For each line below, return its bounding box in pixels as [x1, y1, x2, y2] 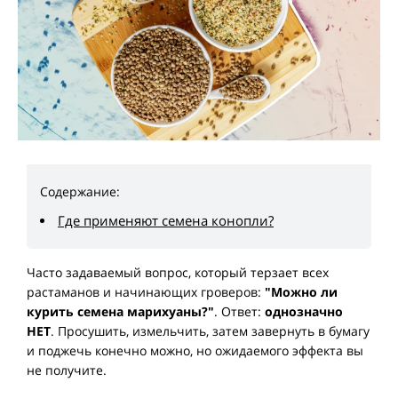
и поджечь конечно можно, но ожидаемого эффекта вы [27, 342, 363, 360]
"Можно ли [265, 283, 338, 301]
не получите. [27, 362, 107, 379]
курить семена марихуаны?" [27, 303, 214, 321]
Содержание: [40, 183, 120, 201]
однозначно [265, 303, 343, 321]
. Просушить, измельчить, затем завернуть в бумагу [51, 322, 370, 340]
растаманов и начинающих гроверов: [27, 283, 265, 301]
